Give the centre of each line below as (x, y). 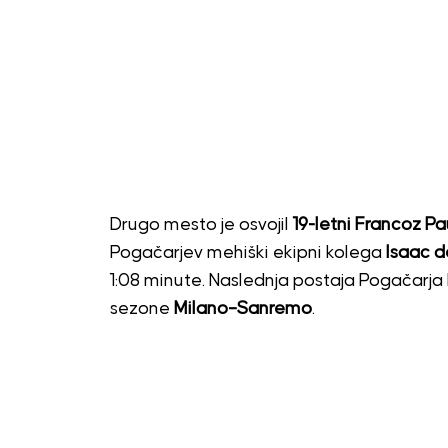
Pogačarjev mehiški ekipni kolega (247, 252)
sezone (141, 308)
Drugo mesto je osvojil (201, 224)
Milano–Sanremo (242, 308)
